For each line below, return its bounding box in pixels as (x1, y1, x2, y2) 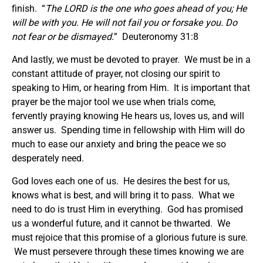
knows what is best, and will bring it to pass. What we (12, 189, 234, 201)
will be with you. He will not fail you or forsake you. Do (12, 16, 237, 28)
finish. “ (12, 2, 45, 14)
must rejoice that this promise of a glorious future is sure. (12, 231, 248, 243)
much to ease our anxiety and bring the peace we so (12, 138, 226, 150)
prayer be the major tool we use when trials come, (12, 96, 215, 107)
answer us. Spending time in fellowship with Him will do (12, 124, 245, 136)
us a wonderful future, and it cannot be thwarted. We (12, 217, 230, 229)
